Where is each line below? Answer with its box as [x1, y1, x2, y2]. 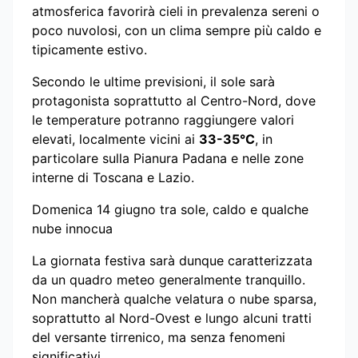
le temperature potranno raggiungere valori [32, 111, 294, 128]
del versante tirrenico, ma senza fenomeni [32, 328, 285, 345]
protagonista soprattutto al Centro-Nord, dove [32, 92, 316, 109]
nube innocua [32, 220, 113, 237]
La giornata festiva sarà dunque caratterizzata [32, 252, 312, 268]
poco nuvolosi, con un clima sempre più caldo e [32, 22, 321, 38]
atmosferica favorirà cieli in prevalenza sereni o [32, 2, 320, 19]
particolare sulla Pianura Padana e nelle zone [32, 149, 304, 166]
